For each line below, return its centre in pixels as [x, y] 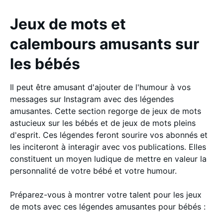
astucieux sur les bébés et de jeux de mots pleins [103, 123]
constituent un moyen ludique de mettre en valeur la [108, 159]
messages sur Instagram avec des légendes [92, 99]
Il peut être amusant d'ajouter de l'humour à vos [100, 87]
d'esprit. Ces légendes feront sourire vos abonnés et [109, 135]
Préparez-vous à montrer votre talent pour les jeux [106, 194]
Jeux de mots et [68, 24]
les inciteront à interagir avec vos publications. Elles [108, 147]
